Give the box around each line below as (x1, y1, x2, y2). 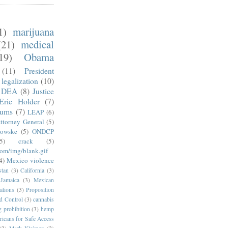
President (24, 65, 54, 76)
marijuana (13, 24, 54, 39)
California (20, 166, 45, 174)
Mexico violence (7, 155, 54, 165)
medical (21, 37, 54, 51)
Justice (33, 85, 54, 96)
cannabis (33, 195, 54, 203)
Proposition (26, 185, 54, 193)
